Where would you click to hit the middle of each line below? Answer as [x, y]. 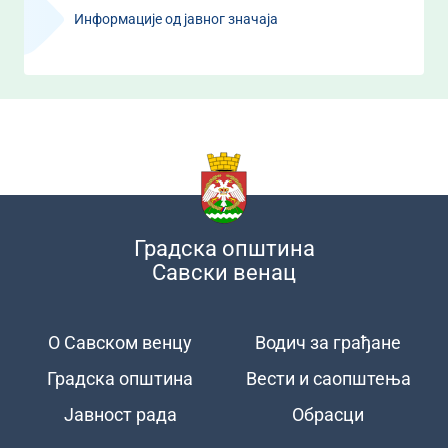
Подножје [80, 347]
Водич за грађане [328, 342]
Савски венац [224, 272]
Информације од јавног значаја [176, 19]
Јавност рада [120, 414]
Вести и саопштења [328, 378]
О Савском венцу [120, 342]
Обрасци [328, 414]
